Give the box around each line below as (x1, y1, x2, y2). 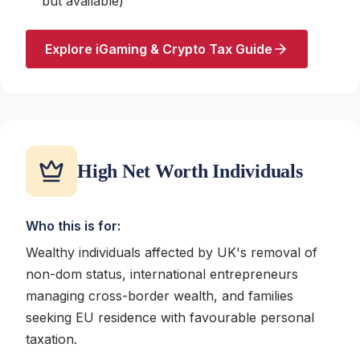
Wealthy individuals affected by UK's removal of (26, 244, 317, 260)
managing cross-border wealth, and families (26, 288, 293, 304)
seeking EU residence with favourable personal (26, 309, 314, 325)
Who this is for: (26, 218, 121, 234)
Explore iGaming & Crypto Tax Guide (45, 41, 272, 57)
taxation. (26, 331, 77, 347)
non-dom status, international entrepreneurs (26, 266, 298, 282)
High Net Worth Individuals (77, 161, 303, 182)
